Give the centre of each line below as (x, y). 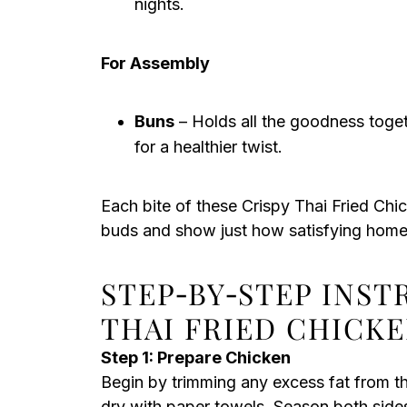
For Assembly (155, 63)
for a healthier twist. (208, 147)
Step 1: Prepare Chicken (196, 357)
